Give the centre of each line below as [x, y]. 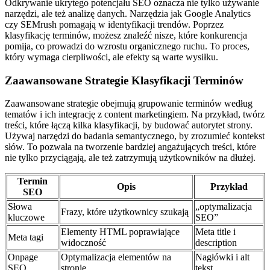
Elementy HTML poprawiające [120, 232]
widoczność [83, 243]
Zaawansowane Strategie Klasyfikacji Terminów [124, 80]
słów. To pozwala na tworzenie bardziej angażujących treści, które [130, 147]
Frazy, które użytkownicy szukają [125, 212]
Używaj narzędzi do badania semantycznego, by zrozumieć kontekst [135, 136]
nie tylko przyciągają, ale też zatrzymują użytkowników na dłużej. [130, 158]
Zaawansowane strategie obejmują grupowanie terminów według [129, 104]
